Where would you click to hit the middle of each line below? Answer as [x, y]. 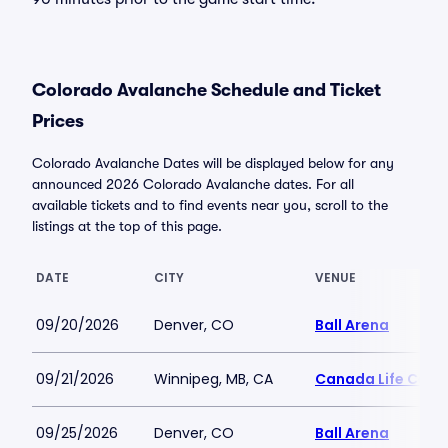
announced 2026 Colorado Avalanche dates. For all [193, 184]
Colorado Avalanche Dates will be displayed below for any [213, 163]
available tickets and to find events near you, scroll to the [210, 205]
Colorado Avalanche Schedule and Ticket [206, 90]
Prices [58, 121]
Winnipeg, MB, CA [213, 379]
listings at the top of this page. [127, 226]
